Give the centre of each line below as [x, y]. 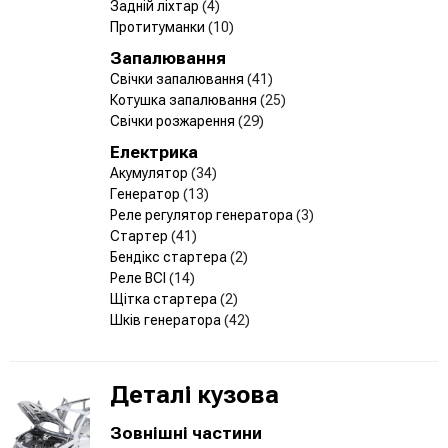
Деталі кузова [194, 394]
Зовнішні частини [186, 432]
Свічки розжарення [174, 120]
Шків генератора [167, 319]
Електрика [154, 151]
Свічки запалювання [178, 78]
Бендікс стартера [170, 256]
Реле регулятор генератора [203, 214]
